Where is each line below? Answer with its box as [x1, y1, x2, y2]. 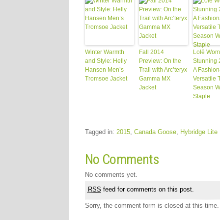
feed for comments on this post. [101, 186, 194, 193]
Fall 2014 [138, 49, 164, 55]
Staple [192, 93, 210, 100]
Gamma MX [138, 75, 170, 82]
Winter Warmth [84, 49, 124, 55]
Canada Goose [134, 128, 176, 136]
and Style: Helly [84, 57, 127, 64]
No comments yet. [84, 171, 137, 178]
